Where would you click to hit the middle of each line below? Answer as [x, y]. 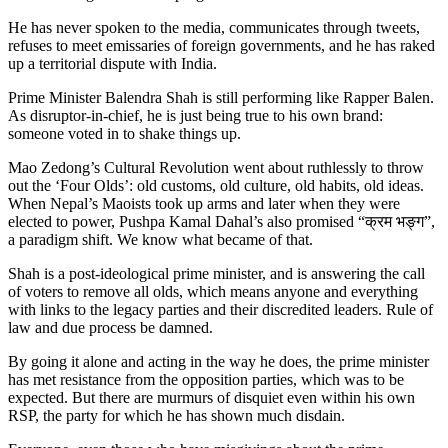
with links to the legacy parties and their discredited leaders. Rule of [220, 310]
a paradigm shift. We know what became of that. [160, 240]
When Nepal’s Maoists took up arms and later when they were [204, 204]
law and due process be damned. [110, 328]
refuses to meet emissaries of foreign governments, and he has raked [221, 46]
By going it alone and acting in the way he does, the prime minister [218, 362]
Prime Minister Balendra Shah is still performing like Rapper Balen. [221, 98]
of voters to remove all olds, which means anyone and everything [213, 292]
